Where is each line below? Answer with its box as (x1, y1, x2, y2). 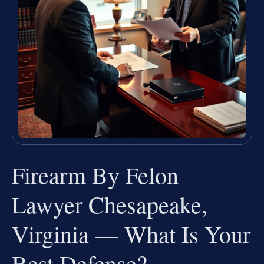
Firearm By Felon (12, 159, 179, 190)
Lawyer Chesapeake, (12, 188, 207, 220)
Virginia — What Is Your (12, 217, 250, 249)
